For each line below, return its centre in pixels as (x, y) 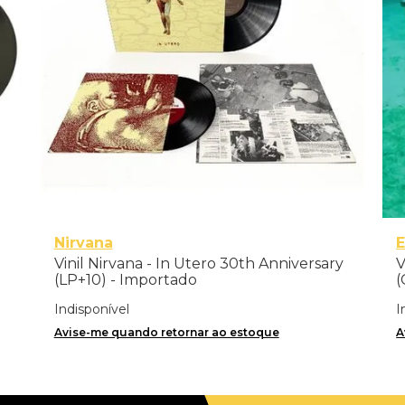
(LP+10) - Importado (125, 279)
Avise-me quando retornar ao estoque (166, 332)
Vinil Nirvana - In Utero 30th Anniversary (198, 263)
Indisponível (91, 309)
